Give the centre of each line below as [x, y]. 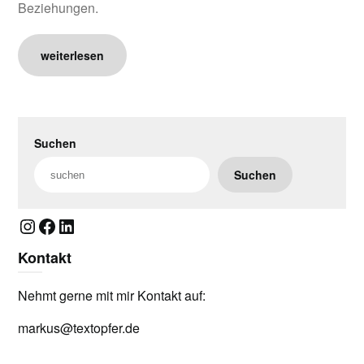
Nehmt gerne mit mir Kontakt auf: [112, 295]
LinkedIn [93, 225]
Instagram [61, 225]
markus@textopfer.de [79, 328]
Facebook [79, 225]
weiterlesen [73, 55]
